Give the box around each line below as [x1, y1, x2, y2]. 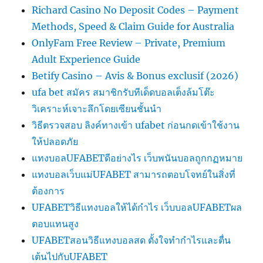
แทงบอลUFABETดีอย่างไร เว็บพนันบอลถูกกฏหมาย [32, 152, 243, 164]
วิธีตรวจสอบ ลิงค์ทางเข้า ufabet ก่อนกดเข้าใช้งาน [32, 119, 240, 131]
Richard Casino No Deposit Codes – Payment [32, 4, 240, 16]
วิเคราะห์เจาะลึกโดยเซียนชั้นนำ [32, 103, 162, 115]
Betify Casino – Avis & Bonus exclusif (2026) [32, 70, 239, 82]
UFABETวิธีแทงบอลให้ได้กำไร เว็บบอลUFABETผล [32, 201, 242, 214]
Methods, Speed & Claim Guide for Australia [32, 21, 235, 33]
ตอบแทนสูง [32, 218, 79, 230]
